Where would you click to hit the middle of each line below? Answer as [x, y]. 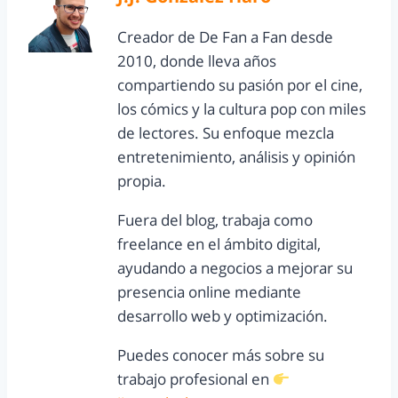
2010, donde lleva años [197, 60]
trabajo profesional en [195, 378]
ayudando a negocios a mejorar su [235, 267]
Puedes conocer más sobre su [221, 354]
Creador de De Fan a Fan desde [225, 36]
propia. [142, 180]
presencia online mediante [209, 291]
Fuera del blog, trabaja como [215, 219]
